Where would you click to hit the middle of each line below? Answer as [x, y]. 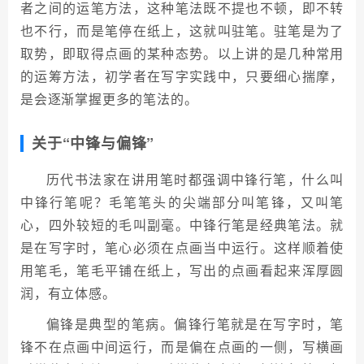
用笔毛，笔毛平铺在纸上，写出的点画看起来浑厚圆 [182, 270]
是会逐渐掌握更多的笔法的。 [109, 99]
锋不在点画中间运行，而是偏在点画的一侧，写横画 [182, 347]
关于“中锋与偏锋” [93, 143]
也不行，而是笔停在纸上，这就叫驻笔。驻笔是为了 [182, 30]
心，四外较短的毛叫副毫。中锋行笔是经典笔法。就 [182, 225]
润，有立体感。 [68, 293]
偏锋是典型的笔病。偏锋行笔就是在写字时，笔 [195, 324]
